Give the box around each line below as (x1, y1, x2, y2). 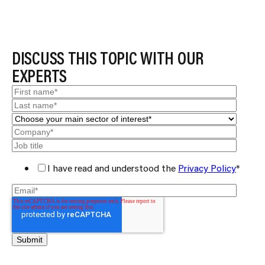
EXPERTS (12, 63, 67, 87)
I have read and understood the (47, 161, 178, 174)
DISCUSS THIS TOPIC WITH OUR (12, 46, 203, 69)
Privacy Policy (178, 161, 236, 174)
